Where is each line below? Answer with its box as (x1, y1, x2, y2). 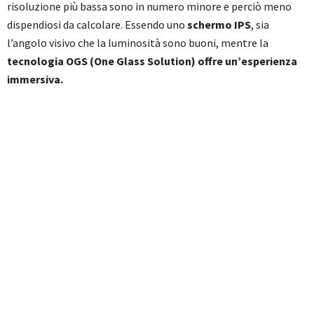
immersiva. (7, 72, 63, 86)
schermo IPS (187, 18, 251, 32)
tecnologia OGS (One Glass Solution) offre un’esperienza (7, 54, 297, 68)
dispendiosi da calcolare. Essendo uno (7, 18, 187, 32)
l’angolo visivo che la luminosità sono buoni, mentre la (7, 36, 268, 50)
